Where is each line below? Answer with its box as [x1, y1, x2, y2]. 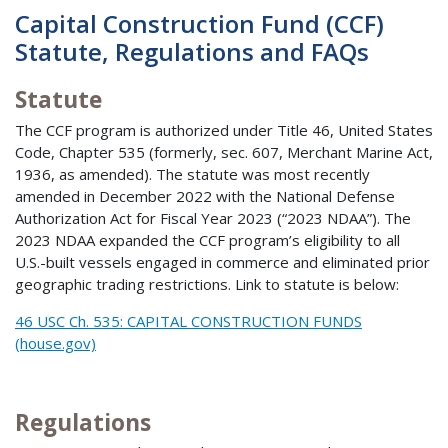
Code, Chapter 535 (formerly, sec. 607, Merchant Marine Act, [15, 141, 433, 162]
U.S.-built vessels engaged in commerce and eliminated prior [15, 251, 430, 272]
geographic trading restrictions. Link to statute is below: [15, 273, 399, 294]
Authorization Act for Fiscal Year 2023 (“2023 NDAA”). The [15, 207, 411, 228]
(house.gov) [15, 332, 96, 353]
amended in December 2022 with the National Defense [15, 185, 395, 206]
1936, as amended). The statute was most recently [15, 163, 370, 184]
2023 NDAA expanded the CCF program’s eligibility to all [15, 229, 400, 250]
